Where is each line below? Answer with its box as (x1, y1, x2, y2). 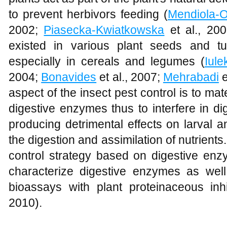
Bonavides (41, 70, 97, 84)
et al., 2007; (96, 70, 163, 84)
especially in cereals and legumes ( (9, 55, 205, 68)
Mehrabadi (163, 70, 219, 84)
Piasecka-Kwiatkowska (44, 23, 165, 36)
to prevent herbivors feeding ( (9, 8, 168, 21)
